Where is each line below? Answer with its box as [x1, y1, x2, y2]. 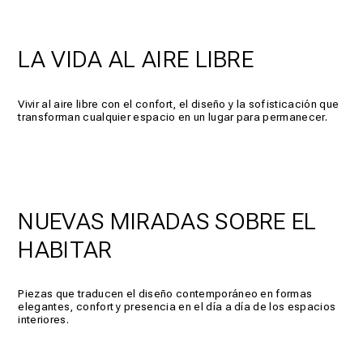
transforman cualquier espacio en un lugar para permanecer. [18, 109, 327, 123]
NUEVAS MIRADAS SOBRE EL [18, 207, 317, 235]
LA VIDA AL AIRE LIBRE [18, 45, 254, 73]
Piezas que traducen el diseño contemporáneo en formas [18, 287, 313, 301]
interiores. [18, 313, 69, 327]
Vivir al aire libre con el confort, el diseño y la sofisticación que [18, 96, 340, 110]
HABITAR [18, 235, 113, 263]
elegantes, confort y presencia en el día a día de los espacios [18, 300, 336, 314]
